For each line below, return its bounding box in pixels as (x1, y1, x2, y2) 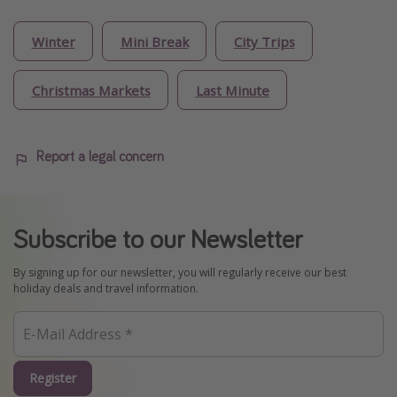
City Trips (233, 32, 295, 51)
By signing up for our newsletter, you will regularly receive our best (13, 265, 346, 281)
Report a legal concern (36, 147, 164, 166)
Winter (31, 32, 75, 51)
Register (29, 369, 76, 386)
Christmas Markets (31, 81, 151, 99)
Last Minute (195, 81, 269, 99)
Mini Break (120, 32, 189, 51)
